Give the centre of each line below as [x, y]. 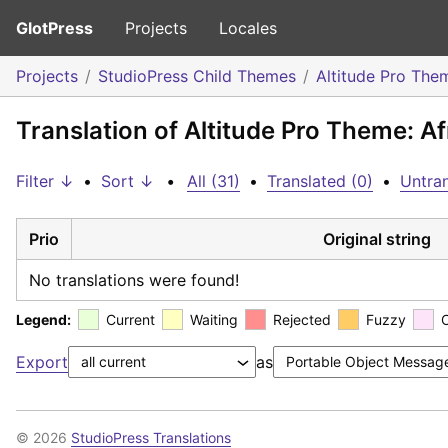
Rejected [302, 319]
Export [42, 361]
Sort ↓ [127, 181]
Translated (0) [320, 181]
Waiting [214, 319]
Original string [376, 238]
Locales [248, 28]
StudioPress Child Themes [197, 76]
